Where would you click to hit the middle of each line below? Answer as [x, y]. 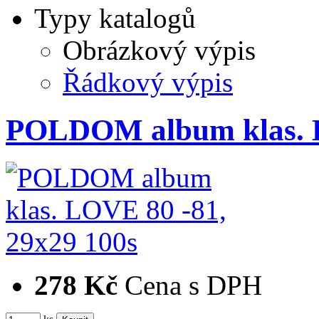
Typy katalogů [115, 19]
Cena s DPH [193, 286]
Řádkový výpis [148, 83]
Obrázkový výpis [159, 51]
